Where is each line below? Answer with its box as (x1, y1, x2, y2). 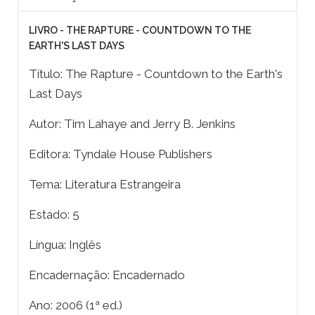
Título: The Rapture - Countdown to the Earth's (29, 67, 283, 82)
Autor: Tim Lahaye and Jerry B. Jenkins (29, 117, 236, 131)
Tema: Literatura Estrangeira (29, 177, 181, 192)
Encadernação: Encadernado (29, 268, 185, 283)
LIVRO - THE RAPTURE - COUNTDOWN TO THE (29, 25, 251, 37)
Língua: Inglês (29, 238, 101, 252)
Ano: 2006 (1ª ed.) (29, 298, 122, 313)
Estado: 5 (29, 207, 79, 222)
